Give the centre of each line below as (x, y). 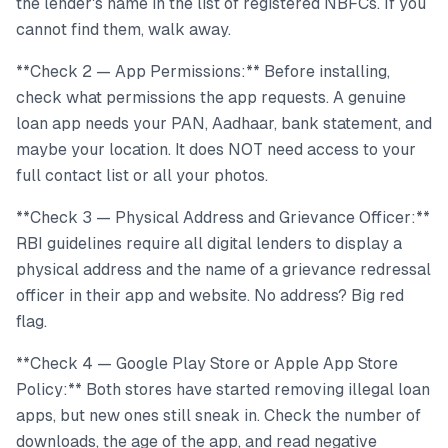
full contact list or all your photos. (142, 175)
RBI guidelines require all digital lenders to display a (209, 243)
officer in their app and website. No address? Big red (210, 295)
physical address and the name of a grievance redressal (223, 269)
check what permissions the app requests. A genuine (211, 97)
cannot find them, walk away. (123, 29)
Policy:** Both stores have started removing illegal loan (223, 389)
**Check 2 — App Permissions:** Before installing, (203, 71)
